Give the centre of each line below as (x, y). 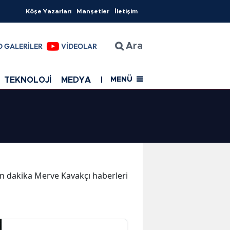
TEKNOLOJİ (28, 80)
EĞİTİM (114, 80)
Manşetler (93, 11)
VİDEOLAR (79, 46)
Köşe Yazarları (49, 11)
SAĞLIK (153, 80)
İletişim (126, 11)
